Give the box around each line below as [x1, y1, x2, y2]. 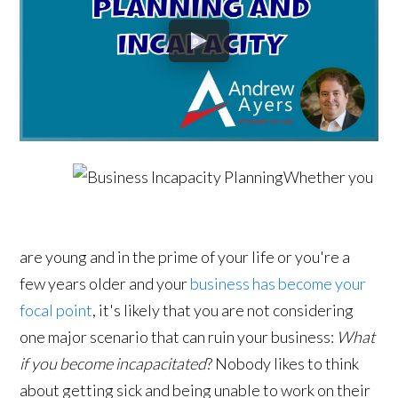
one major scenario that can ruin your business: [20, 327, 338, 347]
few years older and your [20, 274, 191, 294]
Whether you [283, 167, 374, 187]
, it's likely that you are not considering [92, 300, 354, 321]
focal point [20, 300, 93, 321]
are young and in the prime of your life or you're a [20, 247, 351, 267]
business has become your [190, 274, 367, 294]
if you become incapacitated [20, 354, 207, 374]
